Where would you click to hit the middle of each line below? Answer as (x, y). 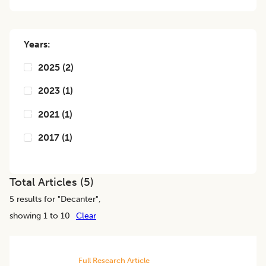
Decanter (78, 199)
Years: (37, 44)
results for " (37, 199)
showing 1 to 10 (40, 215)
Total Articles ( (47, 182)
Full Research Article (114, 260)
